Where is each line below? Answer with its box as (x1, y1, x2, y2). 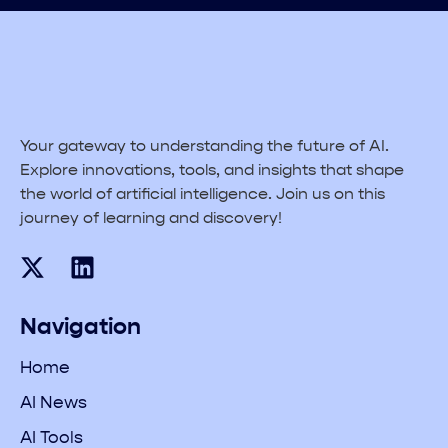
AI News (20, 395, 87, 413)
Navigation (20, 316, 141, 340)
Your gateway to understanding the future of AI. (20, 138, 389, 155)
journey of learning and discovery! (20, 210, 282, 227)
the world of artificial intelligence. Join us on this (20, 186, 385, 203)
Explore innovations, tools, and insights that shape (20, 162, 404, 179)
